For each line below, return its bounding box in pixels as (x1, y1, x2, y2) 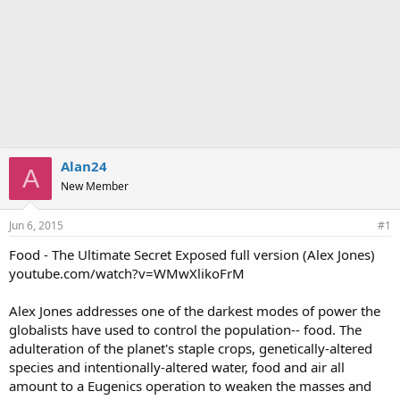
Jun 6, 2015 (9, 218, 63, 233)
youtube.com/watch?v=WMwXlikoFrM (9, 264, 245, 282)
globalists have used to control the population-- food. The (9, 321, 362, 338)
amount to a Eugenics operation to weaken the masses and (9, 377, 371, 395)
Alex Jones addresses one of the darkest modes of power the (9, 302, 380, 320)
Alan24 (61, 157, 107, 175)
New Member (61, 179, 129, 194)
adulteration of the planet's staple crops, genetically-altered (9, 339, 372, 357)
